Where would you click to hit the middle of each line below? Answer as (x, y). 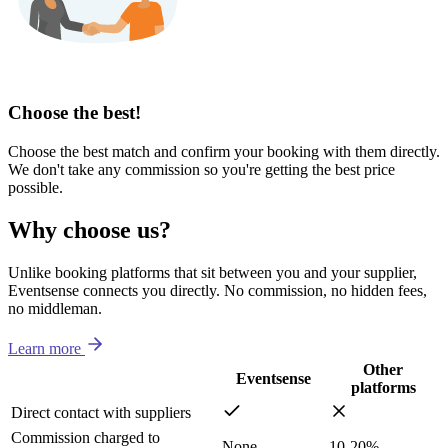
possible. (35, 187)
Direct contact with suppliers (101, 412)
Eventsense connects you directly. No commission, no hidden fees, (217, 290)
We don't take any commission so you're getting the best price (201, 169)
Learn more (44, 348)
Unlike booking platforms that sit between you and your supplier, (212, 272)
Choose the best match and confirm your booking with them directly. (224, 151)
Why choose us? (89, 229)
